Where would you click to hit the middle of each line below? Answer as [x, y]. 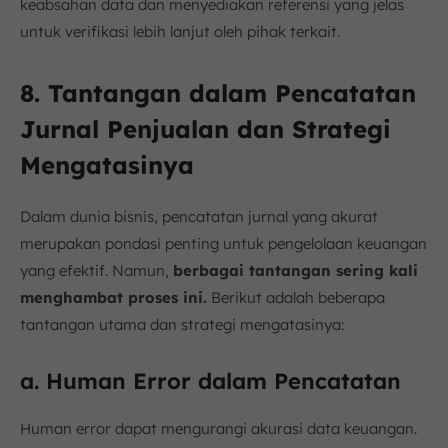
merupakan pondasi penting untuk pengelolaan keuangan [223, 243]
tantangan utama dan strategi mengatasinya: [182, 324]
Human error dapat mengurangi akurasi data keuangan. [218, 428]
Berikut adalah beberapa [296, 297]
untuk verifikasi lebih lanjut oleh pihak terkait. [180, 31]
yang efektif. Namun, [96, 270]
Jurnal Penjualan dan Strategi [205, 128]
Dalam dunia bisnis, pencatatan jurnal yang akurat [199, 216]
